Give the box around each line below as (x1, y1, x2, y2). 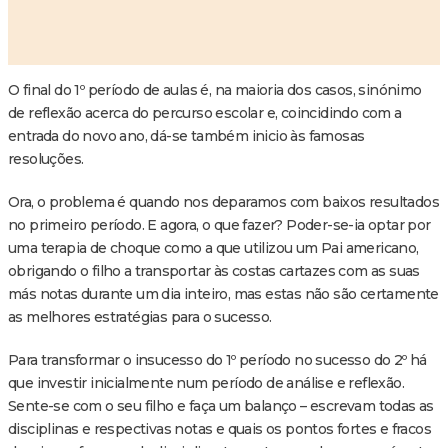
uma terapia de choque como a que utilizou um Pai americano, (8, 238, 419, 257)
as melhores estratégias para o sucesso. (8, 307, 272, 326)
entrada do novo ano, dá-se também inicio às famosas (8, 126, 365, 145)
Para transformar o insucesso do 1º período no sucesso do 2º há (8, 350, 427, 369)
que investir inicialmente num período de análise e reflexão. (8, 373, 404, 392)
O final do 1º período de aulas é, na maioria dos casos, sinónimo (8, 80, 422, 99)
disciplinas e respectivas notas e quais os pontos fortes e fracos (8, 419, 431, 438)
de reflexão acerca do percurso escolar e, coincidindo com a (8, 103, 402, 122)
